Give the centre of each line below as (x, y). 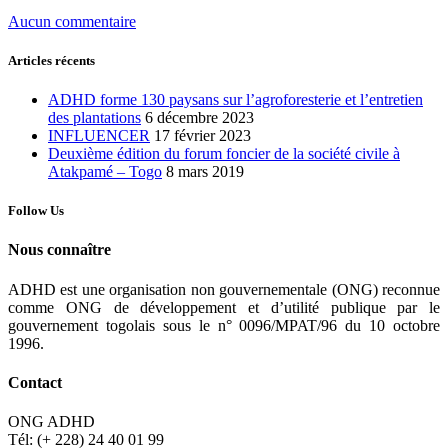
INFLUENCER (99, 136)
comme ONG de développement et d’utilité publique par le (224, 307)
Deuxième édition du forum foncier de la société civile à (224, 154)
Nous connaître (59, 250)
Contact (35, 382)
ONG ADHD (51, 422)
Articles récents (51, 60)
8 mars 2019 (205, 172)
